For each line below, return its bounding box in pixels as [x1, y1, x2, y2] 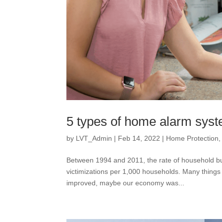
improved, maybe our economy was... [66, 179, 185, 187]
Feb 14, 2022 [118, 134, 161, 142]
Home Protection [166, 134, 219, 142]
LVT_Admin [76, 134, 112, 142]
